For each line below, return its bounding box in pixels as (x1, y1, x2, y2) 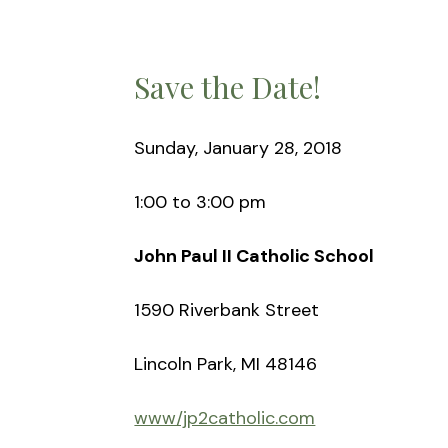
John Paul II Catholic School (134, 243, 375, 268)
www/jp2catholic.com (134, 405, 316, 430)
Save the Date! (134, 66, 322, 107)
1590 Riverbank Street (134, 297, 320, 322)
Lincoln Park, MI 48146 (134, 351, 318, 376)
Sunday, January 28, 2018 (134, 135, 343, 160)
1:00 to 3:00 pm (134, 189, 267, 214)
